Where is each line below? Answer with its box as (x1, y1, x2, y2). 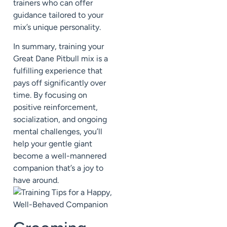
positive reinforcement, (13, 102, 98, 112)
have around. (13, 175, 59, 185)
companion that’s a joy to (13, 163, 103, 173)
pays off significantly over (13, 78, 106, 88)
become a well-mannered (13, 151, 106, 161)
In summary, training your (13, 42, 104, 52)
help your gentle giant (13, 139, 92, 149)
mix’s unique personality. (13, 22, 101, 32)
